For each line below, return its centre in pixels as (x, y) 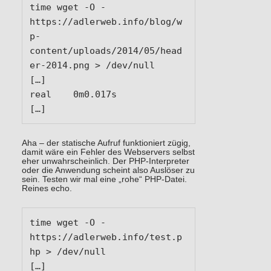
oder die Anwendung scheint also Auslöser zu (108, 170)
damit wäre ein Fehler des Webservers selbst (108, 152)
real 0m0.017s (40, 94)
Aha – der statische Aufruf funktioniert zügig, (106, 143)
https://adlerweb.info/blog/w (106, 21)
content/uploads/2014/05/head (106, 51)
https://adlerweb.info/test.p (106, 237)
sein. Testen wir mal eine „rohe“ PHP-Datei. (104, 179)
